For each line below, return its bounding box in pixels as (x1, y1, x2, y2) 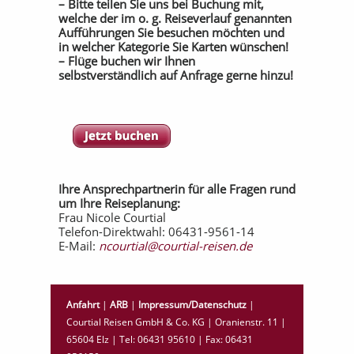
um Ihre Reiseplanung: (58, 195, 180, 211)
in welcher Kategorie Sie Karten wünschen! (58, 39, 288, 55)
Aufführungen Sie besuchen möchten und (58, 24, 284, 40)
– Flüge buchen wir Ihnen (58, 53, 195, 69)
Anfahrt (66, 298, 100, 311)
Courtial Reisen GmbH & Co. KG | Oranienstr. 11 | (66, 315, 286, 329)
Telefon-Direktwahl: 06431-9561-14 (58, 224, 254, 239)
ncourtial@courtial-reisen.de (99, 238, 252, 254)
